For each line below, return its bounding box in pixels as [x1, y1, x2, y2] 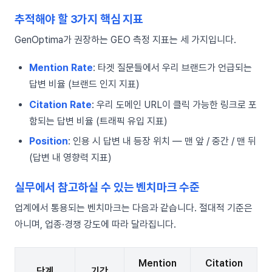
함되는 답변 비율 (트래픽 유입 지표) [29, 115, 168, 127]
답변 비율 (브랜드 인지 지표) [29, 78, 140, 90]
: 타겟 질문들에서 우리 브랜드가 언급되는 [93, 62, 252, 74]
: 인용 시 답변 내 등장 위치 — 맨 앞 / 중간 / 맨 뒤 [68, 135, 256, 148]
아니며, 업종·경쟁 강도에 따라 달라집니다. [15, 219, 176, 231]
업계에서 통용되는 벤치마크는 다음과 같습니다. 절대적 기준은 [15, 202, 253, 214]
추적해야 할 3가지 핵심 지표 [15, 12, 143, 27]
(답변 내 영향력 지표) [29, 152, 112, 164]
